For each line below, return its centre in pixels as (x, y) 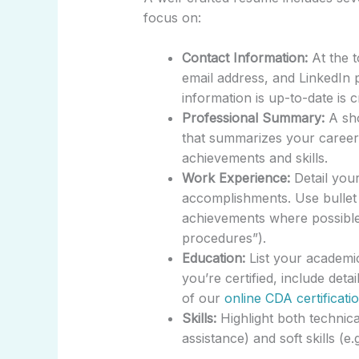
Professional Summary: (253, 118)
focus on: (172, 17)
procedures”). (224, 238)
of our (203, 298)
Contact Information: (244, 58)
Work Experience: (236, 178)
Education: (213, 258)
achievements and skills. (254, 158)
